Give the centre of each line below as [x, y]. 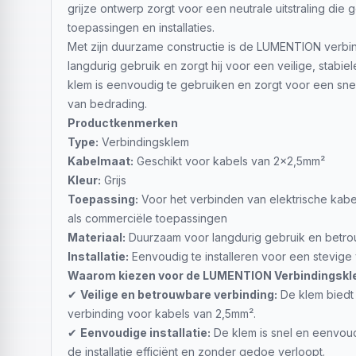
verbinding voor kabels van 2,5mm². [162, 313]
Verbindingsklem [144, 142]
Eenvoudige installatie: [145, 333]
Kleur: [84, 180]
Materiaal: [97, 237]
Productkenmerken [123, 123]
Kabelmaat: [101, 161]
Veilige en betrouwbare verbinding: [179, 294]
